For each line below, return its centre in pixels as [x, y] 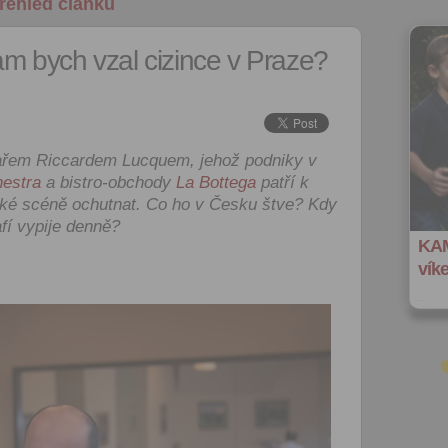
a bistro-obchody [108, 182]
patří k [282, 182]
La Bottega [216, 182]
